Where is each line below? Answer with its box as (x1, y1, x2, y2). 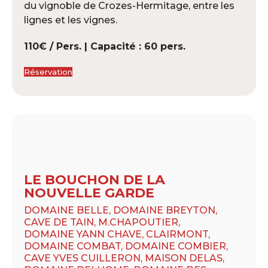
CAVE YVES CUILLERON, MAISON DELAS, (24, 252, 224, 264)
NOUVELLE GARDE (24, 184, 154, 201)
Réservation (24, 66, 72, 77)
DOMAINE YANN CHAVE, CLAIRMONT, (24, 228, 210, 240)
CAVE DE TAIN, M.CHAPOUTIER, (24, 216, 180, 228)
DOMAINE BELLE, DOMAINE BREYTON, (24, 204, 217, 216)
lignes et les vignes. (24, 14, 117, 26)
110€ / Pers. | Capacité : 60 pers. (24, 40, 185, 52)
